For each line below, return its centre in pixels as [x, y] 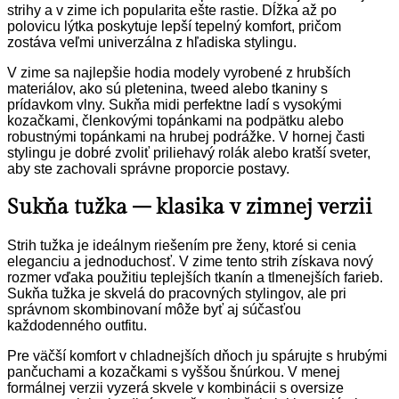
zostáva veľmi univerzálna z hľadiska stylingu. [152, 43]
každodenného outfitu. [77, 326]
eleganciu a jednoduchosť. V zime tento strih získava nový [190, 262]
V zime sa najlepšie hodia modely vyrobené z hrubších [179, 73]
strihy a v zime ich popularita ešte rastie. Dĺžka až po [172, 11]
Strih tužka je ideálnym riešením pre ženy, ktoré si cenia [182, 246]
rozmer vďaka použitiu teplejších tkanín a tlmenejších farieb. [195, 278]
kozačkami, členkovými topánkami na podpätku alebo [175, 121]
